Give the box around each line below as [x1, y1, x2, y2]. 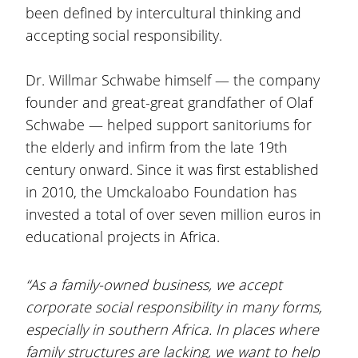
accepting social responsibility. [26, 26, 226, 45]
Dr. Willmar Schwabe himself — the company [26, 70, 320, 89]
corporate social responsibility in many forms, [26, 297, 322, 316]
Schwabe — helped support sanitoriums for [26, 115, 312, 134]
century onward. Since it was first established [26, 160, 319, 179]
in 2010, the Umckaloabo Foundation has [26, 182, 296, 201]
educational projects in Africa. [26, 227, 220, 246]
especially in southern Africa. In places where [26, 320, 319, 339]
